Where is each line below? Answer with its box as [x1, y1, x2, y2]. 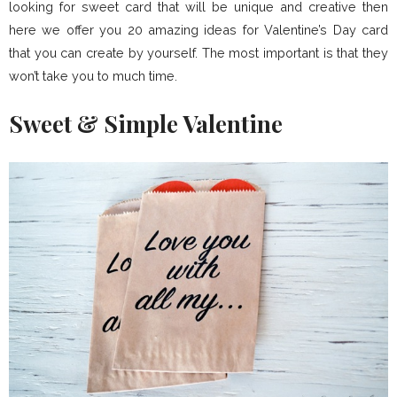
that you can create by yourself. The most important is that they [9, 45, 388, 60]
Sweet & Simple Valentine [9, 108, 283, 139]
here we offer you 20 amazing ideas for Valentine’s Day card [9, 22, 388, 37]
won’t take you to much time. [9, 68, 177, 83]
